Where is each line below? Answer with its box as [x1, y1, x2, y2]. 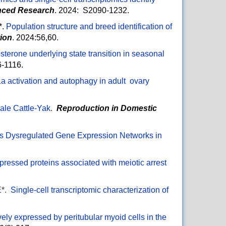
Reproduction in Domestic [56, 104, 157, 113]
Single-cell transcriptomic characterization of [11, 186, 168, 195]
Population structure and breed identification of [6, 22, 172, 31]
